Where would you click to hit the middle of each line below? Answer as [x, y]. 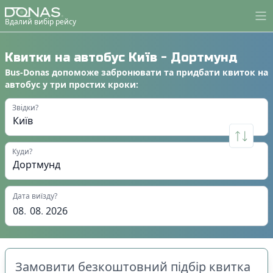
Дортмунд [204, 57]
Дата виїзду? [35, 196]
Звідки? [25, 107]
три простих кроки [93, 84]
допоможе [74, 72]
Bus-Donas [27, 72]
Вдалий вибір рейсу [41, 21]
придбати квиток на [222, 72]
